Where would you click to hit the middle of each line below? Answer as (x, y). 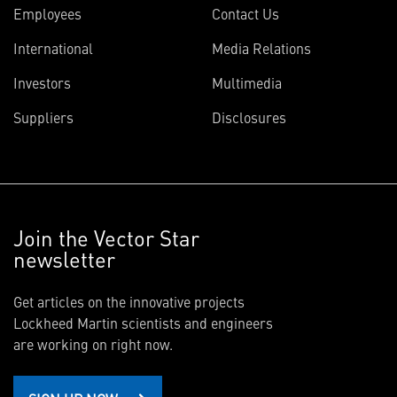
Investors (42, 82)
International (53, 48)
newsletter (64, 259)
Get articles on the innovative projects (129, 301)
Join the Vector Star (106, 237)
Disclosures (249, 117)
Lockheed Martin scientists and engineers (143, 323)
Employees (47, 13)
